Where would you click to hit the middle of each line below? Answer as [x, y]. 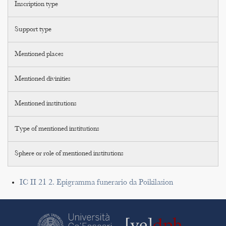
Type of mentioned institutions [57, 129]
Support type [33, 30]
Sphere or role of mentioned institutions [69, 154]
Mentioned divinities [43, 79]
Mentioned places [39, 54]
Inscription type [37, 5]
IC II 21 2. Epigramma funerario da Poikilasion [96, 183]
